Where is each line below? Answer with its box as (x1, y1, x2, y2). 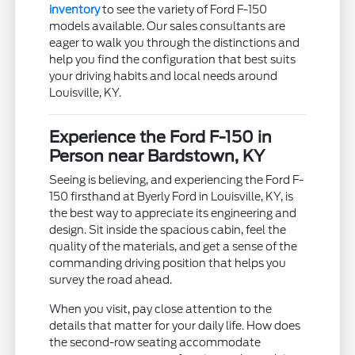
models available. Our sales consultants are (49, 19, 286, 32)
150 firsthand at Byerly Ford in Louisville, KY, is (49, 189, 294, 203)
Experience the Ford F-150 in (49, 127, 273, 147)
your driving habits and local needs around (49, 69, 278, 82)
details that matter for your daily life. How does (49, 319, 301, 332)
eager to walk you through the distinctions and (49, 36, 300, 49)
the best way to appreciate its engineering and (49, 206, 297, 219)
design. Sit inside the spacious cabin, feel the (49, 223, 287, 236)
